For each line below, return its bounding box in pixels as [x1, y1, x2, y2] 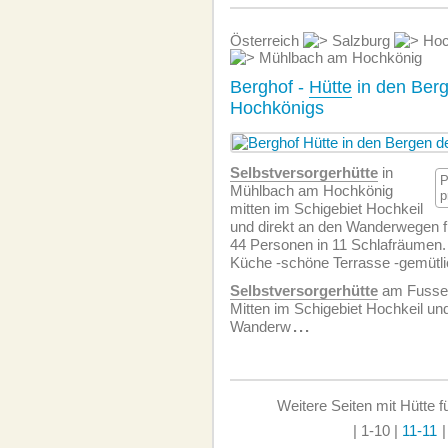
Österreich [230, 32, 303, 49]
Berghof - [230, 77, 309, 97]
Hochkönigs [230, 98, 324, 118]
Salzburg [328, 32, 394, 49]
